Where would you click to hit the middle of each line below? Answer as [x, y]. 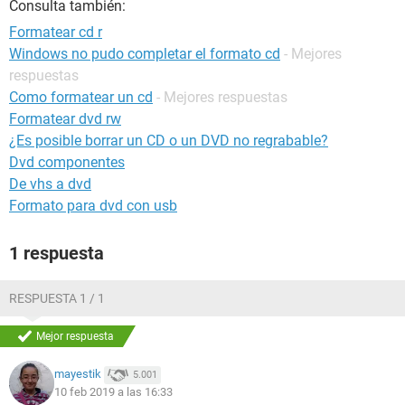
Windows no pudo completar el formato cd [145, 54]
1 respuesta [57, 253]
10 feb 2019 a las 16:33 [113, 392]
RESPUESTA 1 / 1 [57, 298]
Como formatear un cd [81, 97]
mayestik [78, 374]
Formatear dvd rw [65, 119]
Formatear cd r [56, 32]
